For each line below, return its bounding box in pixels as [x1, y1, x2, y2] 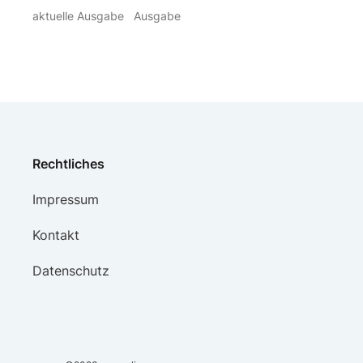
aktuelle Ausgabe [32, 9, 124, 23]
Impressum [32, 191, 99, 208]
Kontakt [32, 227, 79, 244]
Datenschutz [32, 263, 109, 280]
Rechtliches [32, 156, 105, 173]
